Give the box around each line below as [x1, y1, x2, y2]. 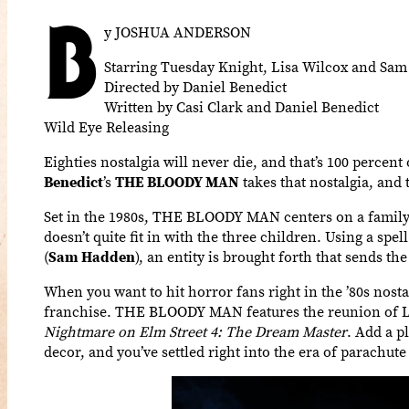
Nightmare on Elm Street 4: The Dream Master [44, 320, 347, 341]
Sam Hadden [48, 246, 135, 267]
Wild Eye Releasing [44, 116, 169, 137]
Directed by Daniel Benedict [104, 76, 287, 97]
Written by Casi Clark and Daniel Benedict [104, 96, 379, 117]
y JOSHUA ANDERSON [104, 21, 251, 42]
